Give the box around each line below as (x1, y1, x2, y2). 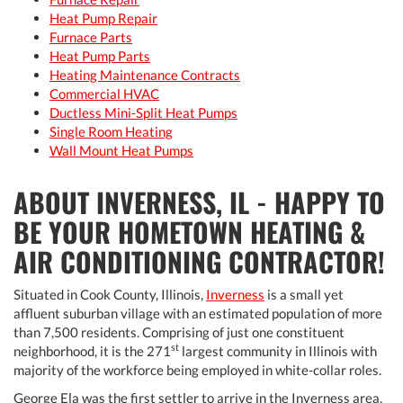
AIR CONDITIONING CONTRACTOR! (13, 240, 385, 282)
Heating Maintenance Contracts (49, 66, 240, 83)
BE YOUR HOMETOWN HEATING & (13, 210, 365, 252)
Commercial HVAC (49, 85, 159, 102)
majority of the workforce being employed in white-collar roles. (13, 361, 381, 378)
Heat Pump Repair (49, 9, 157, 26)
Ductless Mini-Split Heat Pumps (49, 103, 237, 121)
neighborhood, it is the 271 (13, 342, 171, 359)
